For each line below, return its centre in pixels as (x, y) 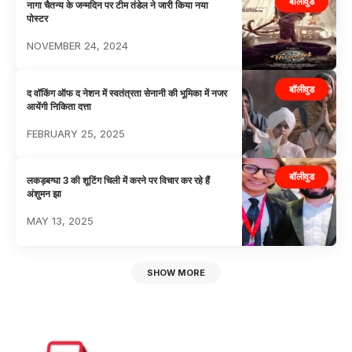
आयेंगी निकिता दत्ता (59, 106)
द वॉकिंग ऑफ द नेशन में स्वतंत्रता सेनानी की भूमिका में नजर (127, 93)
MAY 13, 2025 (60, 221)
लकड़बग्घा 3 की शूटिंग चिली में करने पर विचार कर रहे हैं (119, 181)
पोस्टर (38, 18)
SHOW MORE (176, 273)
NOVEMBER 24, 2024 (78, 45)
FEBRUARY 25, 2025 (76, 133)
